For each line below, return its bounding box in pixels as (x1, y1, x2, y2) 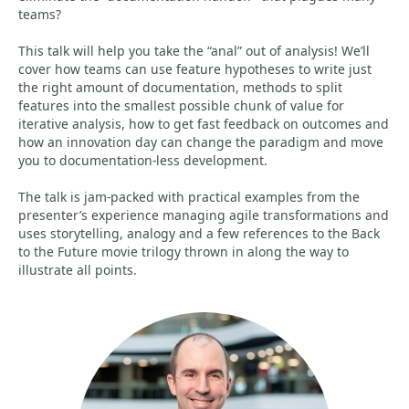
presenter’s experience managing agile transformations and (18, 206, 389, 224)
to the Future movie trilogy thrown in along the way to (18, 243, 349, 260)
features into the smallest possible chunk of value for (18, 97, 344, 114)
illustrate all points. (18, 261, 137, 278)
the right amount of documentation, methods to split (18, 79, 342, 96)
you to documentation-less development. (18, 152, 267, 169)
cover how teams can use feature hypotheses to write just (18, 60, 372, 78)
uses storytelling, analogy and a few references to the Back (18, 225, 380, 242)
